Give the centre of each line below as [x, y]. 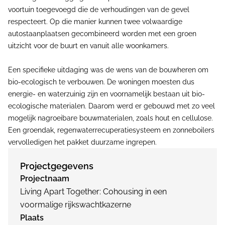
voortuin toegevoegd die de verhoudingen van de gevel [99, 10]
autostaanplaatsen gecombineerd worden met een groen [102, 34]
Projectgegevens [57, 166]
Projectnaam [45, 179]
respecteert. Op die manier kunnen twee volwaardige [95, 22]
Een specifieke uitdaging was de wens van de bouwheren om [108, 70]
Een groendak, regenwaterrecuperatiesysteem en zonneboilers [111, 130]
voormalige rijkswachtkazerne [76, 205]
